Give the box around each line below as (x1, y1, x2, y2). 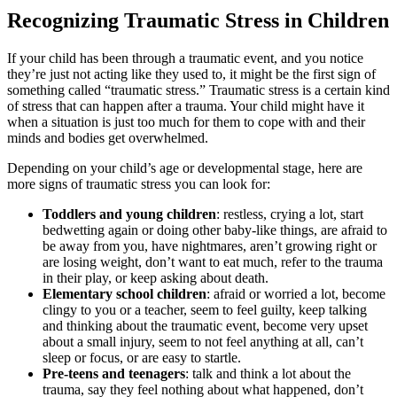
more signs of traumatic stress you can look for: (7, 175, 270, 191)
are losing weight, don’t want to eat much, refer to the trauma (43, 253, 383, 269)
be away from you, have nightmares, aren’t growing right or (43, 237, 377, 253)
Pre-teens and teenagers (43, 365, 185, 381)
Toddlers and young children (43, 206, 216, 222)
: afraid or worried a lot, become (206, 285, 385, 301)
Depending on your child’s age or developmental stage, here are (7, 160, 362, 175)
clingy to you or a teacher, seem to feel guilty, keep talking (43, 301, 367, 317)
